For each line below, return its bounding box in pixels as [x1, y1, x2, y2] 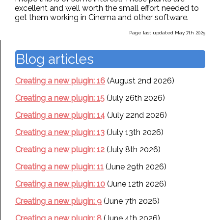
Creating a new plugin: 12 [15, 145, 105, 154]
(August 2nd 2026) [105, 76, 174, 85]
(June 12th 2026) [105, 179, 166, 189]
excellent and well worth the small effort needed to [15, 3, 199, 13]
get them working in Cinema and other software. [15, 13, 189, 22]
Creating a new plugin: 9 [15, 196, 102, 206]
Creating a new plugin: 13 [15, 128, 105, 137]
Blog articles [16, 51, 94, 67]
